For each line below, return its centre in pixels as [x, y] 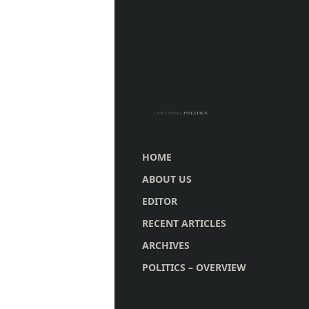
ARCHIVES [166, 246]
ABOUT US [167, 179]
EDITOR [160, 201]
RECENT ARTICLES [185, 223]
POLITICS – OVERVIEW [195, 268]
